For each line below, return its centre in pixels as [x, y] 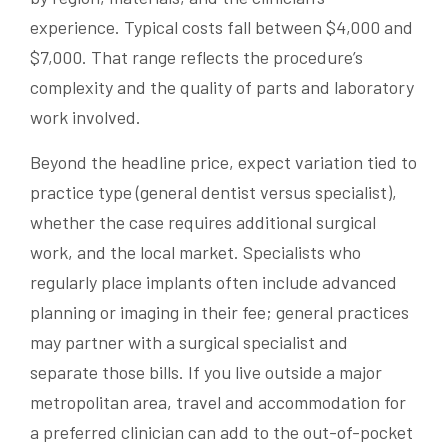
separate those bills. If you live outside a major [206, 372]
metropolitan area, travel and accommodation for [218, 402]
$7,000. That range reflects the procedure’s [196, 57]
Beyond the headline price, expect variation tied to [223, 162]
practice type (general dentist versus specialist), [213, 192]
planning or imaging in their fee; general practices [219, 312]
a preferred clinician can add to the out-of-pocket [221, 432]
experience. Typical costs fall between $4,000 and [221, 27]
